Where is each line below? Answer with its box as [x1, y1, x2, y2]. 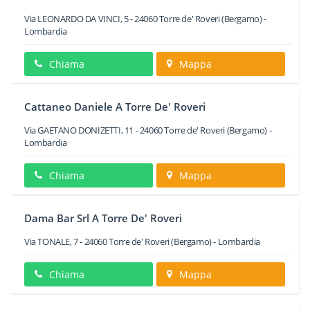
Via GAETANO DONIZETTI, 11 [24, 124, 134, 136]
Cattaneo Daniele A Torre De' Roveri [24, 100, 206, 113]
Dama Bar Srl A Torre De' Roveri [24, 211, 182, 225]
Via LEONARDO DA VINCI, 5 [24, 12, 129, 25]
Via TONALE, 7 [24, 235, 78, 248]
